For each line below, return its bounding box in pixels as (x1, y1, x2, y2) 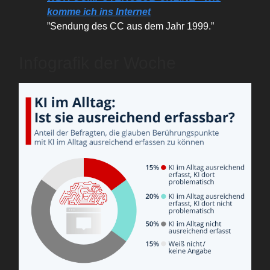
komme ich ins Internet (47, 7, 151, 17)
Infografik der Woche (19, 54, 176, 73)
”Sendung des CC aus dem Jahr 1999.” (47, 21, 214, 32)
